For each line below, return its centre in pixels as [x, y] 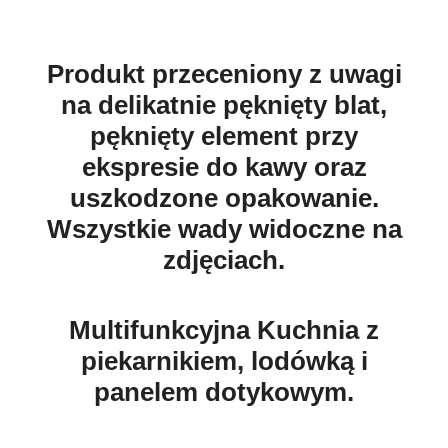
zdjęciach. [224, 260]
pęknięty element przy [224, 136]
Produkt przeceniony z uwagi [224, 74]
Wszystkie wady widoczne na [224, 229]
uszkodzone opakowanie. [224, 198]
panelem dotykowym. [224, 392]
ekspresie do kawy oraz [224, 167]
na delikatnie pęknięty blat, [224, 105]
